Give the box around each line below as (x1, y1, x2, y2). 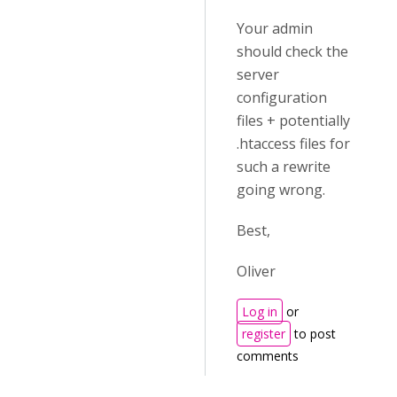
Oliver (237, 261, 279, 281)
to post (291, 325, 336, 342)
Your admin (237, 19, 313, 38)
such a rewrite (237, 157, 331, 176)
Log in (242, 303, 277, 320)
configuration (237, 88, 327, 107)
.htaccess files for (237, 134, 350, 153)
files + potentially (237, 111, 350, 130)
